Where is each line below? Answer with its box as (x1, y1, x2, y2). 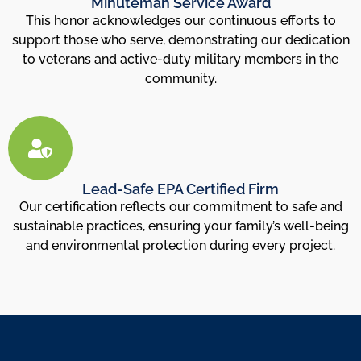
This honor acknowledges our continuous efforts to (25, 12, 336, 28)
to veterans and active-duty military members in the (23, 51, 338, 67)
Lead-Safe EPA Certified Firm (82, 180, 279, 198)
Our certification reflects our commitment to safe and (19, 199, 342, 215)
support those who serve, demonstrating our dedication (11, 31, 350, 48)
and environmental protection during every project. (26, 238, 335, 254)
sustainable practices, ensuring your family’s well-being (12, 218, 349, 234)
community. (144, 70, 217, 86)
